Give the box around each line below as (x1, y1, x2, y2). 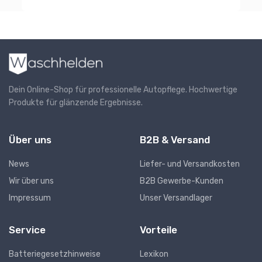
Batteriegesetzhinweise (9, 249, 101, 260)
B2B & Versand (140, 134, 210, 146)
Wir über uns (9, 176, 54, 187)
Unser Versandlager (140, 193, 212, 204)
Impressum (9, 193, 51, 204)
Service (9, 224, 46, 236)
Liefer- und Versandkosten (140, 159, 240, 170)
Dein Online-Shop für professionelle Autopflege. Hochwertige (9, 85, 237, 95)
